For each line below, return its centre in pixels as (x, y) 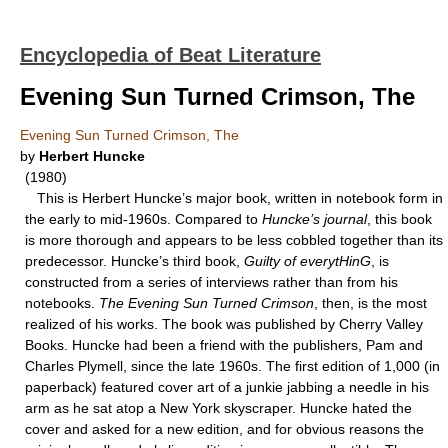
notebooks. (62, 303)
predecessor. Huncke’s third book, (134, 261)
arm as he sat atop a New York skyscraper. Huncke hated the (218, 408)
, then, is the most (370, 303)
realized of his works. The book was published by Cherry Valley (224, 324)
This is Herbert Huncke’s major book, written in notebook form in (234, 198)
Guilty (262, 261)
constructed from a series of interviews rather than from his (211, 282)
